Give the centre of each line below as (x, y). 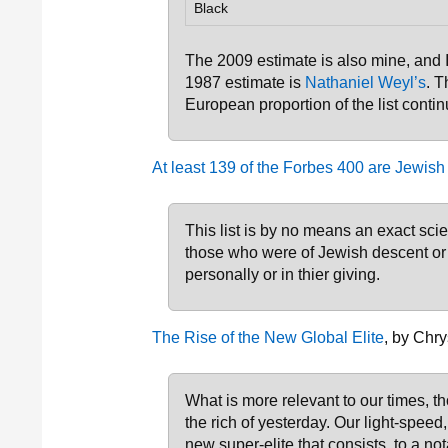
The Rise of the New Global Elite (268, 337)
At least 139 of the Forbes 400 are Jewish (298, 167)
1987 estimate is (245, 82)
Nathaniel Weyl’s (365, 82)
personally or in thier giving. (282, 274)
